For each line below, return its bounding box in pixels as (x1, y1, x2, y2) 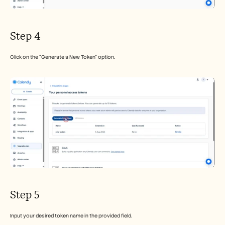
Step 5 (10, 187, 39, 202)
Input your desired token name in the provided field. (10, 212, 132, 219)
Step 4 (10, 29, 41, 44)
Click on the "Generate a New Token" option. (10, 54, 115, 61)
